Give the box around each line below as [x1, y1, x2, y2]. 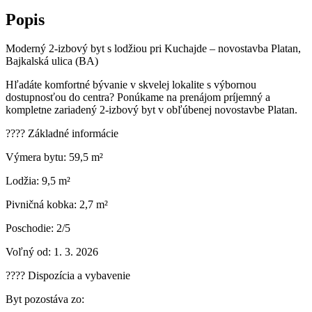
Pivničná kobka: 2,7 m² [6, 198, 108, 211]
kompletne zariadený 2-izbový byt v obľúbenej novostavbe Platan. [6, 104, 297, 116]
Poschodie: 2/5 [6, 222, 70, 235]
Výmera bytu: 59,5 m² [6, 151, 103, 164]
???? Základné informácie [6, 127, 118, 140]
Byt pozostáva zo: [6, 293, 84, 306]
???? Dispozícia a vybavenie [6, 270, 130, 282]
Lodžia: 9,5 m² [6, 175, 70, 187]
